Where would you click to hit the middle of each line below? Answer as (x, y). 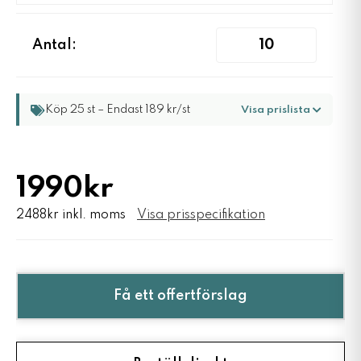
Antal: (54, 46)
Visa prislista (277, 110)
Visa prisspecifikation (201, 216)
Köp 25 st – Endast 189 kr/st (118, 110)
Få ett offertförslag (180, 296)
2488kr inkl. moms (71, 216)
